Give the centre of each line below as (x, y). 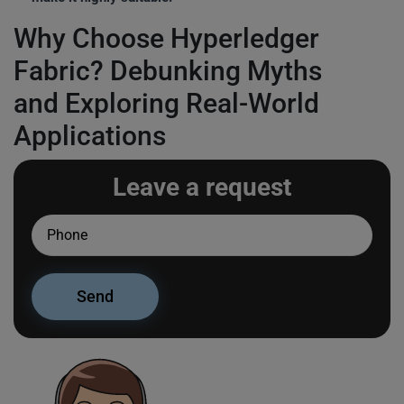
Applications (90, 136)
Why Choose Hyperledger (166, 38)
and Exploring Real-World (166, 103)
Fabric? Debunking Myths (168, 71)
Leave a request (202, 187)
